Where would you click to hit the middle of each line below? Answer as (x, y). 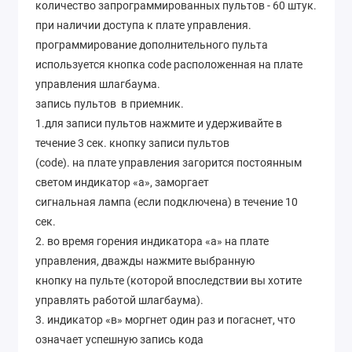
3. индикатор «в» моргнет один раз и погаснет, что (165, 319)
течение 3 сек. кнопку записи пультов (132, 143)
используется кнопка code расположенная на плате (169, 64)
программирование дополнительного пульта (152, 44)
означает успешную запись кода (119, 339)
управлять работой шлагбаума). (119, 300)
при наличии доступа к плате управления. (143, 25)
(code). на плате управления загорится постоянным (169, 162)
